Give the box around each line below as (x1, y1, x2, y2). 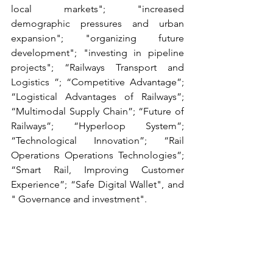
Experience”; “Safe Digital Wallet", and (11, 178, 184, 190)
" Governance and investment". (11, 193, 147, 205)
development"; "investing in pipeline (11, 46, 184, 58)
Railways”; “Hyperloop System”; (11, 119, 184, 132)
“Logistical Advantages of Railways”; (11, 90, 184, 102)
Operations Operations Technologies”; (11, 149, 184, 161)
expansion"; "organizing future (11, 32, 184, 44)
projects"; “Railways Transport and (11, 61, 184, 73)
